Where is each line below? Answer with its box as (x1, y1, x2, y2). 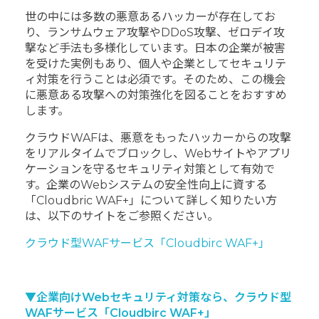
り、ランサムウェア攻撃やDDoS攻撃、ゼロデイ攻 (25, 25, 285, 39)
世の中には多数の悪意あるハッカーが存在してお (25, 9, 276, 23)
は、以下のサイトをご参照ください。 (25, 209, 219, 223)
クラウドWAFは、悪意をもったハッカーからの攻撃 (25, 130, 291, 145)
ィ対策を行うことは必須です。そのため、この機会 (25, 72, 286, 86)
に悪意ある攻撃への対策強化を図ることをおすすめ (25, 88, 287, 102)
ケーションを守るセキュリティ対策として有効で (25, 162, 275, 176)
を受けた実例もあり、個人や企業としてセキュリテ (25, 56, 286, 70)
